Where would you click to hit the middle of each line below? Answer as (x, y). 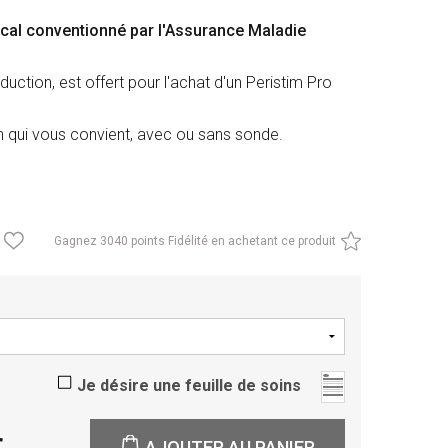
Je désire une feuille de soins (188, 386)
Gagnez (76, 241)
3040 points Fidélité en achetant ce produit (217, 241)
